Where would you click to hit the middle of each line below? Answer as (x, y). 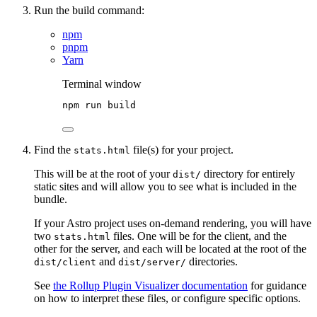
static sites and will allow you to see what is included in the (165, 187)
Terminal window (102, 84)
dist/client (65, 263)
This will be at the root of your (103, 174)
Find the (54, 150)
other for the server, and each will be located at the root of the (170, 249)
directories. (212, 262)
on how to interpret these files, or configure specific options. (167, 299)
